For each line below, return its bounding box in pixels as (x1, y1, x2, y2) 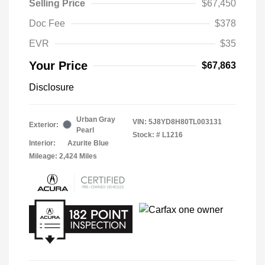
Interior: (29, 138, 56, 147)
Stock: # (132, 130, 160, 139)
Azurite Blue (67, 138, 109, 147)
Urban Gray (76, 115, 115, 124)
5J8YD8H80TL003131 (148, 117, 222, 126)
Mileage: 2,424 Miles (29, 151, 97, 160)
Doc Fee (29, 18, 65, 28)
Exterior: (29, 120, 59, 129)
